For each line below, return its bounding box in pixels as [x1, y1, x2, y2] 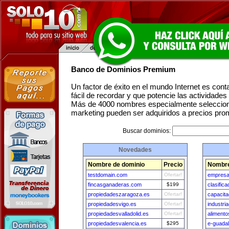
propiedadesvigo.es [87, 201, 136, 207]
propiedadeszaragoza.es [87, 191, 150, 197]
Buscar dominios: [123, 127, 172, 134]
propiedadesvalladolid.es [87, 211, 149, 217]
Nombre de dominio [87, 161, 145, 168]
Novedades [118, 146, 152, 153]
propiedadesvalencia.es [87, 220, 147, 226]
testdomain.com [87, 172, 127, 178]
